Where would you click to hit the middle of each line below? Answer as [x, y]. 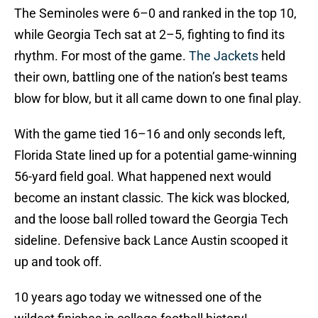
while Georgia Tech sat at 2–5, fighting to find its [149, 35]
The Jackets [224, 56]
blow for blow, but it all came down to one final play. [158, 99]
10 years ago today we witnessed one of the [138, 297]
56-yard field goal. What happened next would [143, 177]
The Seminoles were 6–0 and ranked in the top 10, [155, 13]
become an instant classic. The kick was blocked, [152, 198]
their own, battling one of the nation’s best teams [151, 77]
